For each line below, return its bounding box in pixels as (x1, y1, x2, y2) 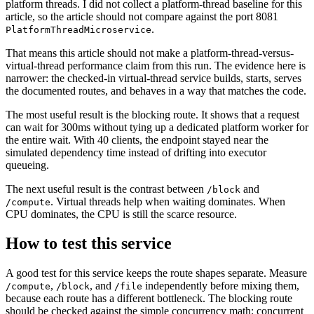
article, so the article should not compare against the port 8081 (6, 10, 278, 22)
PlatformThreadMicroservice (6, 24, 151, 35)
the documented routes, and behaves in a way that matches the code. (6, 84, 306, 97)
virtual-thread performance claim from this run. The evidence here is (6, 59, 306, 71)
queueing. (6, 158, 49, 171)
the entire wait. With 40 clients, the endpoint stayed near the (6, 133, 268, 146)
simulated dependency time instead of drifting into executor (6, 146, 266, 158)
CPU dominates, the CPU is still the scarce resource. (6, 207, 237, 220)
